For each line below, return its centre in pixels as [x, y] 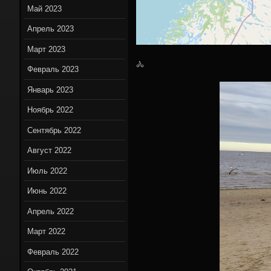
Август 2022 [50, 151]
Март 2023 [47, 49]
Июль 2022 [47, 171]
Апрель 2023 [51, 29]
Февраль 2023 [53, 70]
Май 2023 [45, 8]
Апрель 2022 [51, 211]
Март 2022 [47, 232]
